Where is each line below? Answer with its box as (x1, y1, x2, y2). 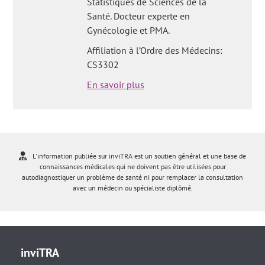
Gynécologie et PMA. (87, 24, 170, 36)
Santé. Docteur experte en (87, 10, 190, 22)
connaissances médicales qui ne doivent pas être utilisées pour (39, 162, 226, 171)
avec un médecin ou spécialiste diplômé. (72, 183, 193, 192)
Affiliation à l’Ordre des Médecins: (87, 44, 223, 56)
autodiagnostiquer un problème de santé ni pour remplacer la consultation (22, 173, 243, 182)
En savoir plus (87, 79, 145, 91)
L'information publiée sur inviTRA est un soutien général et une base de (33, 151, 246, 160)
